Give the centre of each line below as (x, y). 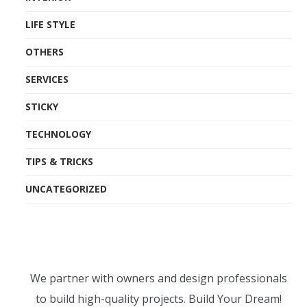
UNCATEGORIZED (66, 188)
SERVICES (47, 79)
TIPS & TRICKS (60, 161)
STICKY (42, 106)
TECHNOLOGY (59, 134)
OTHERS (45, 51)
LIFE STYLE (51, 24)
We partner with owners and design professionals (159, 278)
